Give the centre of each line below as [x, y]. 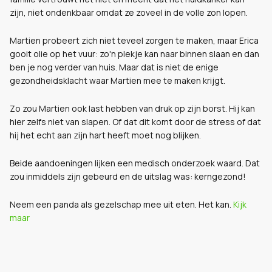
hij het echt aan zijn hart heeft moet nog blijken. [105, 135]
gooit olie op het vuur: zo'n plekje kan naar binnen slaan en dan [134, 54]
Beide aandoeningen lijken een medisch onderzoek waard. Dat [135, 163]
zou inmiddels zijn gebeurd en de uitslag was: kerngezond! [128, 176]
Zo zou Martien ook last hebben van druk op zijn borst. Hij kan [133, 108]
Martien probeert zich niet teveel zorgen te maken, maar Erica [134, 40]
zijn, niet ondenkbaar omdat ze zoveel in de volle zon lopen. [129, 12]
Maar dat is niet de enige [169, 67]
